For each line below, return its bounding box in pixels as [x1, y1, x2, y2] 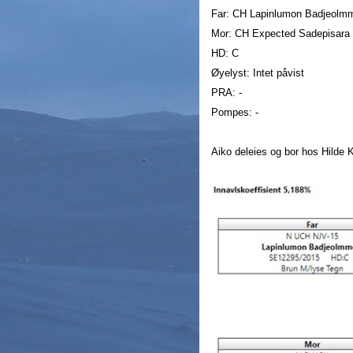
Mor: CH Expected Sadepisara [211, 28, 350, 40]
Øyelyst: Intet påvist [211, 67, 304, 80]
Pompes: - [211, 106, 258, 119]
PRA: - [211, 87, 242, 99]
